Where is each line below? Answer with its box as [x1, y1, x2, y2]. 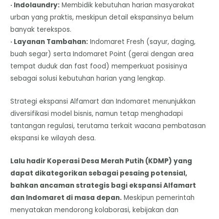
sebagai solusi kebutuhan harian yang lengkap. [10, 74, 166, 84]
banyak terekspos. [10, 25, 72, 35]
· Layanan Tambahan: [10, 37, 88, 47]
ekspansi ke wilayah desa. [10, 133, 96, 143]
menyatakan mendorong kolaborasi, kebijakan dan [10, 205, 179, 215]
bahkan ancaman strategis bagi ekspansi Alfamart [10, 180, 197, 190]
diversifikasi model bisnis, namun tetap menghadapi [10, 109, 183, 119]
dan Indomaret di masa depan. [10, 193, 122, 202]
